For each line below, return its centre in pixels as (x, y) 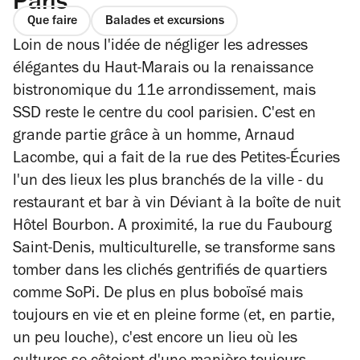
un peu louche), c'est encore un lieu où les (155, 340)
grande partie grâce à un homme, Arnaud (154, 137)
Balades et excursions (164, 22)
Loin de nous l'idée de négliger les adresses (160, 47)
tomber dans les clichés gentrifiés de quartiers (170, 272)
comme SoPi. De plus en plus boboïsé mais (158, 295)
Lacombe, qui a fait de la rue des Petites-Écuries (176, 160)
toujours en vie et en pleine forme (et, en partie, (174, 317)
